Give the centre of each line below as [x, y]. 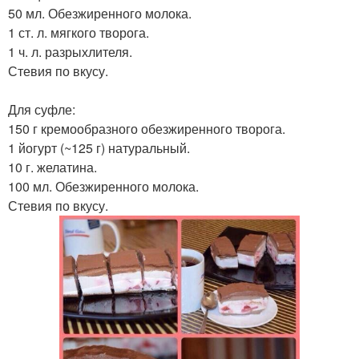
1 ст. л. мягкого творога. [79, 32]
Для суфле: [42, 109]
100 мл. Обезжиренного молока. [103, 186]
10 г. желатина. [52, 167]
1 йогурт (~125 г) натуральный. [99, 148]
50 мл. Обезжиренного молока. [100, 13]
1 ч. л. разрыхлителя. [70, 52]
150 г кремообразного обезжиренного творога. [147, 129]
